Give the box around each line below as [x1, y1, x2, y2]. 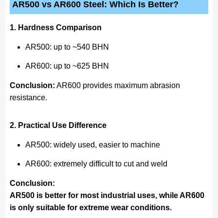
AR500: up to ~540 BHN [25, 42, 109, 51]
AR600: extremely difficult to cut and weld [25, 159, 167, 168]
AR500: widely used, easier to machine [25, 140, 160, 149]
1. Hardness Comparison [9, 23, 102, 32]
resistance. [9, 93, 47, 102]
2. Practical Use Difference [9, 121, 107, 129]
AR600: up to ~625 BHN [25, 61, 109, 70]
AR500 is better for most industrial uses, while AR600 [9, 191, 204, 200]
